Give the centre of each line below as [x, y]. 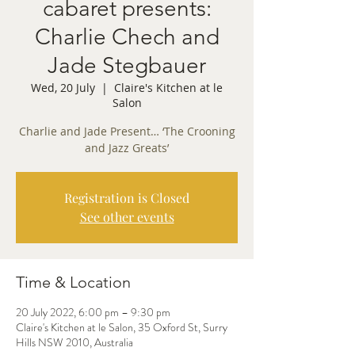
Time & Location [73, 282]
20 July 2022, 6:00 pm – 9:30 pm [93, 312]
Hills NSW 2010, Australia [74, 342]
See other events [127, 217]
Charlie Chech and [127, 37]
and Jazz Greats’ [127, 148]
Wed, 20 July [63, 88]
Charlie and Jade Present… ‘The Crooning [127, 131]
